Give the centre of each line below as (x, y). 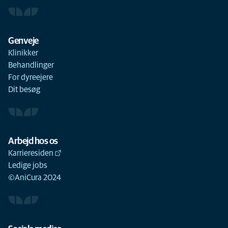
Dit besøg (24, 90)
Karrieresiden (31, 153)
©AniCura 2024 (35, 178)
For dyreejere (31, 77)
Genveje (23, 41)
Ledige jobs (28, 165)
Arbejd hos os (33, 141)
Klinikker (23, 53)
